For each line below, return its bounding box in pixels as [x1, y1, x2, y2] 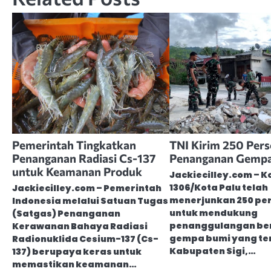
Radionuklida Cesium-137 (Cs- [12, 232, 158, 245]
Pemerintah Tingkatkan [12, 137, 136, 152]
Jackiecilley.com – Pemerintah [12, 181, 162, 194]
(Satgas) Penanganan [12, 207, 120, 220]
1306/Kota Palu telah [169, 181, 268, 194]
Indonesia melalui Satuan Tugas [12, 194, 168, 207]
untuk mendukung [169, 206, 258, 219]
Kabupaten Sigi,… [169, 244, 256, 257]
